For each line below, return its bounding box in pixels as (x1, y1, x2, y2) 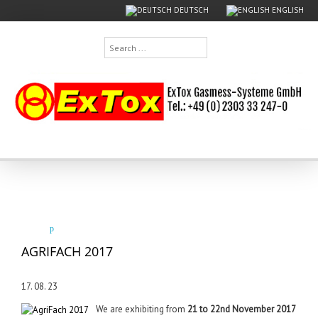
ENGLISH (270, 5, 304, 15)
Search (104, 38, 131, 50)
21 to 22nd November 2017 (187, 302, 296, 315)
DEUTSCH (172, 5, 209, 15)
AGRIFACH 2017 (21, 242, 113, 260)
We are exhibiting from (96, 302, 187, 315)
